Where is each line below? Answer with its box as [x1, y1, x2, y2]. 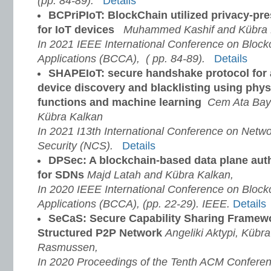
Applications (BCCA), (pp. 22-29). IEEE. [38, 198, 230, 210]
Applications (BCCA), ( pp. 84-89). [38, 53, 208, 65]
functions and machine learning [38, 96, 201, 108]
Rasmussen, [38, 241, 98, 253]
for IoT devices [38, 24, 114, 36]
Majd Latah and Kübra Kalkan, [87, 169, 233, 181]
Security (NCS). [38, 140, 116, 152]
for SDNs [38, 169, 87, 181]
